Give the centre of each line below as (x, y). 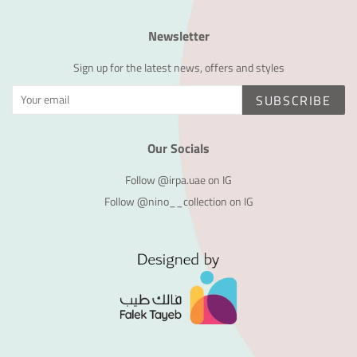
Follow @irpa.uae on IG (178, 180)
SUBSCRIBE (294, 100)
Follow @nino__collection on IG (178, 202)
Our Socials (178, 148)
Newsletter (178, 35)
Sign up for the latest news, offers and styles (178, 67)
